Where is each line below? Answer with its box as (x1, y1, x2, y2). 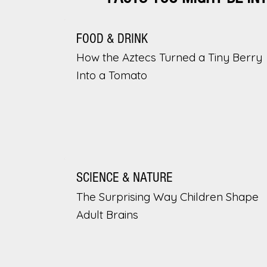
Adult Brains (76, 207, 138, 222)
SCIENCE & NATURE (76, 170, 173, 186)
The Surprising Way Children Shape (76, 189, 259, 204)
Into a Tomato (76, 68, 147, 83)
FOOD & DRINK (76, 31, 148, 47)
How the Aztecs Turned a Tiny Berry (76, 50, 262, 65)
